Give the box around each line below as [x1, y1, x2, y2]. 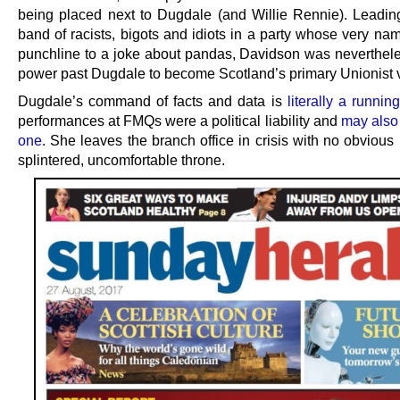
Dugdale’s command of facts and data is [18, 92, 287, 109]
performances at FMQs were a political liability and [18, 112, 341, 129]
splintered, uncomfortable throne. [18, 151, 225, 168]
